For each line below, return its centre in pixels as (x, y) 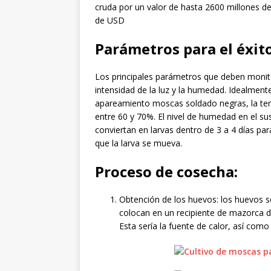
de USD (110, 20)
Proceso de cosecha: (166, 171)
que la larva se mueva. (139, 143)
